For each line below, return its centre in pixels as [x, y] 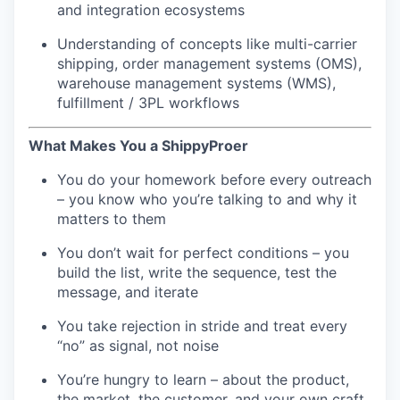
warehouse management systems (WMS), [196, 83]
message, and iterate [128, 292]
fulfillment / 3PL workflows [148, 102]
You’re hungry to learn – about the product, [203, 379]
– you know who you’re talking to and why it [207, 199]
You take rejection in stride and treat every [202, 325]
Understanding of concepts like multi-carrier [207, 43]
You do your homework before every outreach [214, 179]
